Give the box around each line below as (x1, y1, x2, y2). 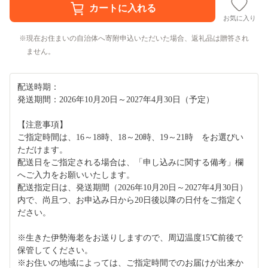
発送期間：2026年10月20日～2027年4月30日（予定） (17, 95, 214, 104)
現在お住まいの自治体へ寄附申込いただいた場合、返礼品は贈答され (26, 33, 249, 42)
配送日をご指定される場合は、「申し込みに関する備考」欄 (17, 157, 243, 167)
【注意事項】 (17, 120, 68, 129)
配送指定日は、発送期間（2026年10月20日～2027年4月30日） (17, 182, 248, 192)
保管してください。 (17, 245, 93, 255)
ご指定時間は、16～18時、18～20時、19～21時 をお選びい (17, 132, 243, 142)
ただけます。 (17, 145, 68, 154)
